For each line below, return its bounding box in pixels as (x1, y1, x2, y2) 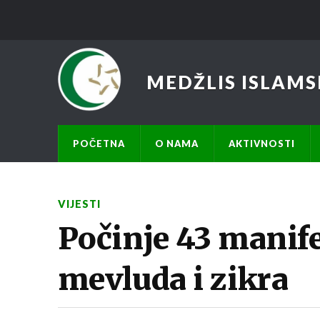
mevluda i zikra (57, 259, 289, 299)
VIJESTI (57, 197, 101, 210)
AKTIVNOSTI (228, 137, 295, 149)
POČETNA (72, 137, 125, 149)
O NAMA (154, 137, 199, 149)
